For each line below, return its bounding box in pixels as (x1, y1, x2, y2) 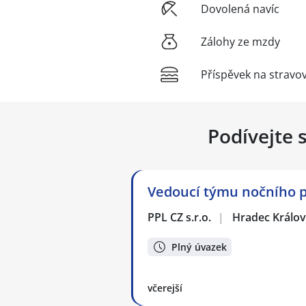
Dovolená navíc (201, 1, 279, 17)
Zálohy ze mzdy (201, 34, 280, 50)
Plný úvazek (171, 240, 227, 253)
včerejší (148, 281, 182, 295)
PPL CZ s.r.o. (148, 210, 212, 225)
